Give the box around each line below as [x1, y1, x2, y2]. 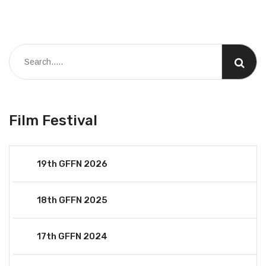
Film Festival [9, 112, 97, 129]
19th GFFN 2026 [37, 158, 107, 169]
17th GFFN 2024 [37, 230, 107, 242]
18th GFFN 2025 [37, 194, 107, 205]
